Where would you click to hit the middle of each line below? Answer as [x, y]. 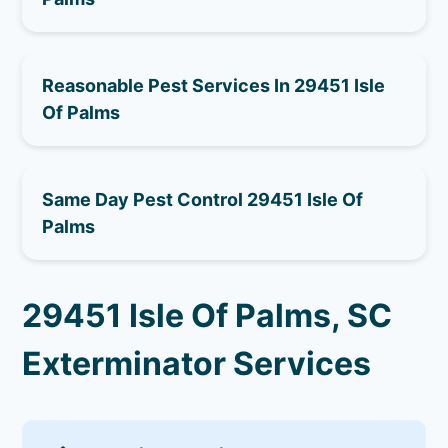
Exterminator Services [197, 363]
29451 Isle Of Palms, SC [207, 315]
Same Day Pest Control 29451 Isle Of [203, 199]
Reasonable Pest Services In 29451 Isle [214, 85]
